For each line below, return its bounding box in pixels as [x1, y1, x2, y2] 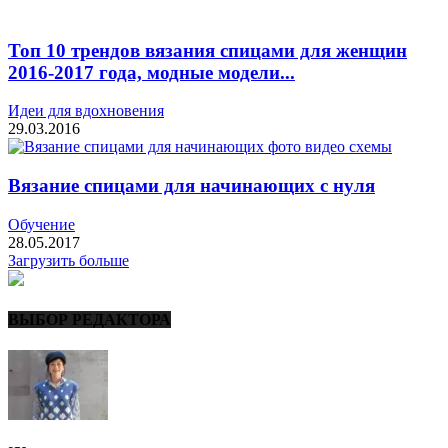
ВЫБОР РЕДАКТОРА [8, 311, 171, 329]
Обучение [8, 215, 75, 233]
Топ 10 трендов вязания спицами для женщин [8, 39, 407, 61]
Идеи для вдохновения [8, 102, 164, 120]
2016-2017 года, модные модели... [8, 61, 295, 83]
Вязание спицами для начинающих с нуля [8, 175, 375, 197]
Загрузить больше [8, 251, 129, 269]
